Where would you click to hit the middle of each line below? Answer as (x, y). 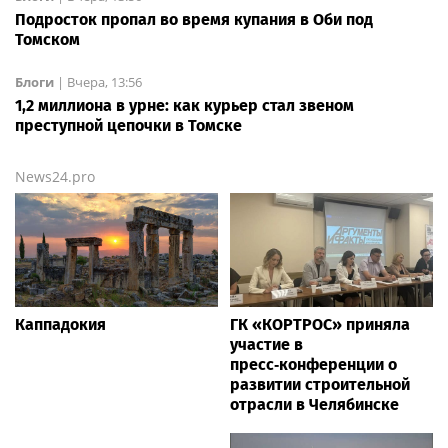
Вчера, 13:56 (104, 82)
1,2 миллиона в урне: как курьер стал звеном (184, 106)
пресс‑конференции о (313, 365)
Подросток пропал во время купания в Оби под (194, 20)
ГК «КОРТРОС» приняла (320, 325)
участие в (266, 345)
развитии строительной (320, 385)
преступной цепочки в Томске (128, 126)
